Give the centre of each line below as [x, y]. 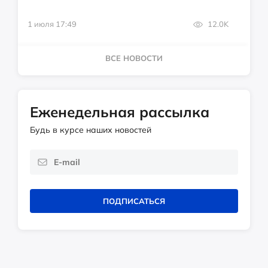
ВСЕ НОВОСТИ [134, 58]
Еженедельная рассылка [120, 112]
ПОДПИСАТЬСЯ [134, 201]
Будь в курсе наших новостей [91, 130]
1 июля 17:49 [52, 24]
